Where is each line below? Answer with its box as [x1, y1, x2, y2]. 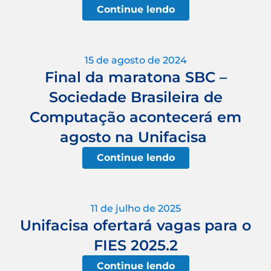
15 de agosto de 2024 [84, 54, 187, 66]
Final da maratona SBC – [44, 68, 227, 86]
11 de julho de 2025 [90, 202, 181, 214]
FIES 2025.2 [93, 236, 178, 254]
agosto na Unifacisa [60, 128, 211, 146]
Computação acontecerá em [30, 108, 241, 126]
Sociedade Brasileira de [48, 88, 223, 106]
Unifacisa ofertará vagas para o [20, 216, 251, 234]
